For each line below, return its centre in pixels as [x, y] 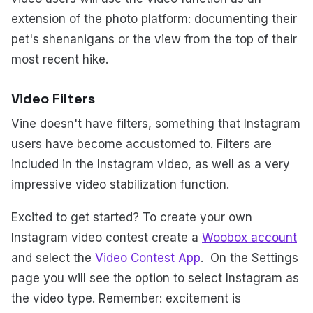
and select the [53, 257]
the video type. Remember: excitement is [126, 298]
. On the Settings [249, 257]
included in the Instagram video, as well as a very [151, 165]
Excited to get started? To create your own [132, 217]
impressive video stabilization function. [120, 185]
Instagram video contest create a [107, 237]
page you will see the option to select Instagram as [155, 278]
